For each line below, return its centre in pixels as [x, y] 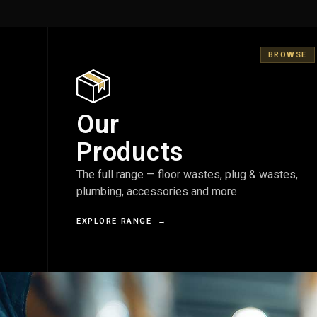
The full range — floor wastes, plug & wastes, [188, 175]
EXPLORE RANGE [117, 221]
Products [130, 152]
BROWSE [287, 55]
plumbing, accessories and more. [158, 192]
